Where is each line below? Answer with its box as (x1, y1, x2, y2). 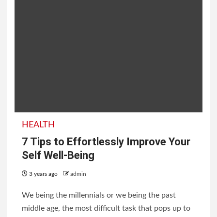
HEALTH (22, 121, 55, 129)
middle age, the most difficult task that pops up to (22, 204, 190, 212)
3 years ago (28, 171, 59, 177)
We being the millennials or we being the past (22, 191, 176, 199)
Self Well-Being (22, 149, 94, 161)
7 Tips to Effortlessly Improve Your (22, 136, 190, 148)
